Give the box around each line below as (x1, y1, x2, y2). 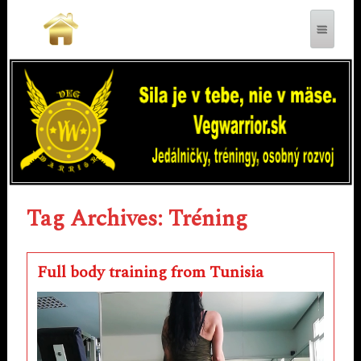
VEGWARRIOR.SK (16, 78, 183, 107)
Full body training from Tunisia (36, 260, 263, 285)
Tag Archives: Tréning (26, 201, 247, 237)
